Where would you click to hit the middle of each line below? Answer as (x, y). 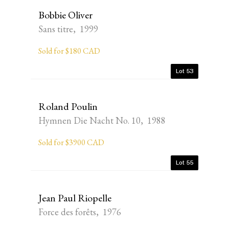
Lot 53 (185, 71)
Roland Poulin (68, 106)
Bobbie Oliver (65, 15)
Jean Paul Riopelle (75, 198)
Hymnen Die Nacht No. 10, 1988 (102, 120)
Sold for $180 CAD (69, 51)
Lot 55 (185, 163)
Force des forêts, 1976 (80, 212)
